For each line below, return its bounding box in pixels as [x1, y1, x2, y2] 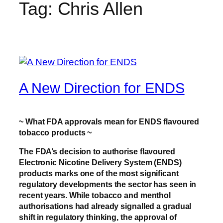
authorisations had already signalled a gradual [19, 202, 192, 211]
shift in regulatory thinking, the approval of [19, 213, 177, 222]
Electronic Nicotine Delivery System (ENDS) [19, 158, 182, 167]
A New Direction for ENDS [19, 80, 185, 97]
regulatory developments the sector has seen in [19, 180, 197, 189]
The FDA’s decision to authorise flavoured [19, 147, 175, 156]
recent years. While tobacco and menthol [19, 191, 171, 200]
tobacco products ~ [19, 127, 92, 137]
